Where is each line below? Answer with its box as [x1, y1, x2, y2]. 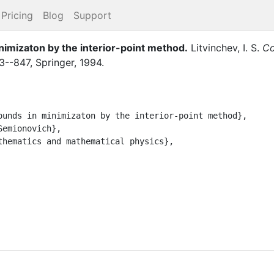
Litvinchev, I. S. [191, 41, 259, 54]
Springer [35, 56, 74, 68]
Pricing [1, 9, 33, 21]
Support [73, 9, 111, 21]
